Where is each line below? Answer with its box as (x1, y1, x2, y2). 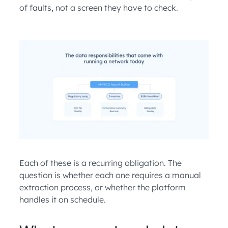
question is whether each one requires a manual (19, 170, 201, 181)
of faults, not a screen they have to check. (19, 3, 178, 13)
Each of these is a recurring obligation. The (19, 158, 182, 168)
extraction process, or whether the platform (19, 182, 186, 193)
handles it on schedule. (19, 194, 106, 205)
